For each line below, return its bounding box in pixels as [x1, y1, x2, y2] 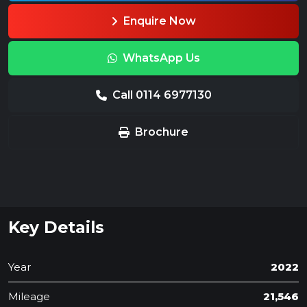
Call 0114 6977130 [112, 88, 212, 101]
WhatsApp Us [122, 51, 200, 64]
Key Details [8, 217, 104, 237]
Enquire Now [123, 14, 196, 27]
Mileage [8, 290, 50, 303]
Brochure [135, 125, 188, 138]
